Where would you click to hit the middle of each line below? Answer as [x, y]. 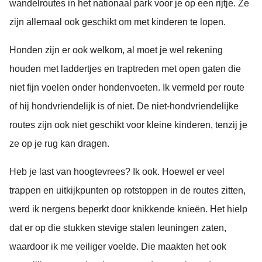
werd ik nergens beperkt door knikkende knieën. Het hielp [128, 209]
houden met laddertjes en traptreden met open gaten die [125, 68]
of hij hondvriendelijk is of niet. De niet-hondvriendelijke [124, 106]
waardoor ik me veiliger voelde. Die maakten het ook [118, 246]
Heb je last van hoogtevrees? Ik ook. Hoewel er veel [117, 171]
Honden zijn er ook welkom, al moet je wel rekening [116, 50]
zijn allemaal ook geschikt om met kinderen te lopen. [118, 22]
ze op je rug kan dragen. [59, 143]
